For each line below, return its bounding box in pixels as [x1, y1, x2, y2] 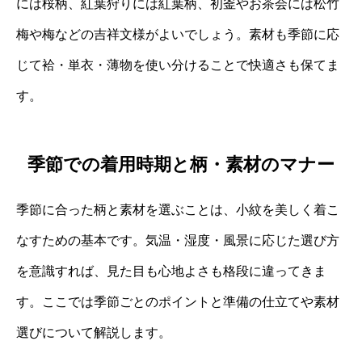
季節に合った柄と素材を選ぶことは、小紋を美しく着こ [16, 202, 339, 217]
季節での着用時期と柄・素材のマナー [27, 154, 335, 175]
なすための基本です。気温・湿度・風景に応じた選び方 [16, 233, 339, 247]
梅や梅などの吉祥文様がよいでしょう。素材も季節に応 [16, 27, 339, 42]
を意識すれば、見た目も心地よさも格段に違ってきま [16, 263, 326, 278]
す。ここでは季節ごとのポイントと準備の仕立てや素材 [16, 294, 339, 309]
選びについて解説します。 [16, 325, 171, 339]
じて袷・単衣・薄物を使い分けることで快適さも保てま [16, 58, 339, 73]
